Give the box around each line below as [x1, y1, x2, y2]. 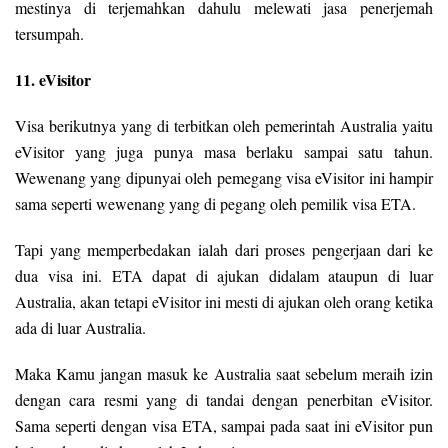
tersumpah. [15, 23, 84, 45]
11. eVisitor [15, 68, 91, 92]
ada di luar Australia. [15, 317, 146, 339]
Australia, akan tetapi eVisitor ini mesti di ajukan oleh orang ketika [15, 291, 433, 313]
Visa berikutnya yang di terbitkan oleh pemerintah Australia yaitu [15, 115, 433, 137]
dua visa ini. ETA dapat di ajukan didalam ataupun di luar [15, 265, 433, 287]
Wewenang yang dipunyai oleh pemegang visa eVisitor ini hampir [15, 167, 433, 189]
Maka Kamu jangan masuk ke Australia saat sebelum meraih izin [15, 363, 433, 385]
